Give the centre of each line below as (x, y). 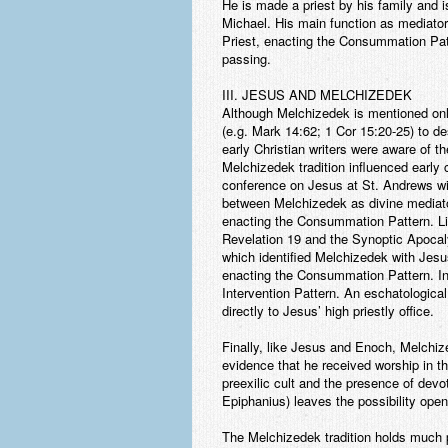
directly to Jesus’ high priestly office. (328, 310)
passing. (246, 58)
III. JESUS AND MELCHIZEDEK (317, 94)
